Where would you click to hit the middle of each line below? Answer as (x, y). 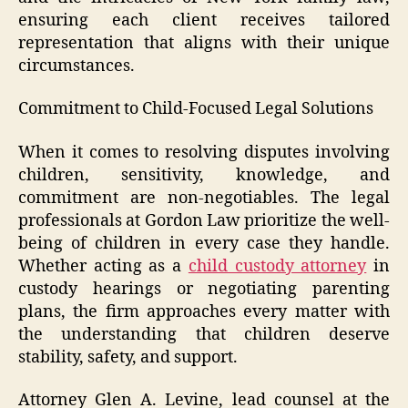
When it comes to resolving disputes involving (204, 152)
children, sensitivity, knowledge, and (204, 175)
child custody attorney (277, 266)
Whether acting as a (103, 266)
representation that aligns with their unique (204, 43)
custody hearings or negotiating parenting (204, 289)
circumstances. (76, 66)
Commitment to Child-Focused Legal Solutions (196, 109)
